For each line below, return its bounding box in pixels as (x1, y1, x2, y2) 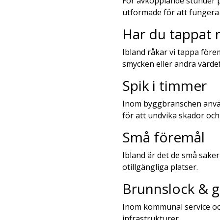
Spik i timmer (122, 76, 207, 95)
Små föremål (122, 128, 205, 147)
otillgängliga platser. (122, 162, 198, 173)
